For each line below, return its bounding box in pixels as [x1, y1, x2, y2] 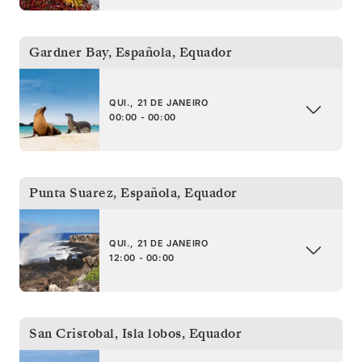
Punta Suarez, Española [29, 183, 177, 202]
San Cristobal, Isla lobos [29, 324, 182, 343]
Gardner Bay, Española [29, 43, 172, 61]
